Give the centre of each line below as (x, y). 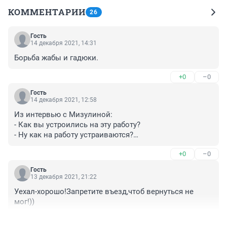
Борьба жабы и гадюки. (56, 58)
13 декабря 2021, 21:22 (64, 177)
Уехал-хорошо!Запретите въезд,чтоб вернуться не (104, 191)
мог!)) (24, 201)
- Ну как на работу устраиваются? (74, 135)
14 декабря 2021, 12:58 (64, 100)
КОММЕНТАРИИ (47, 12)
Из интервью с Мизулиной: (63, 114)
